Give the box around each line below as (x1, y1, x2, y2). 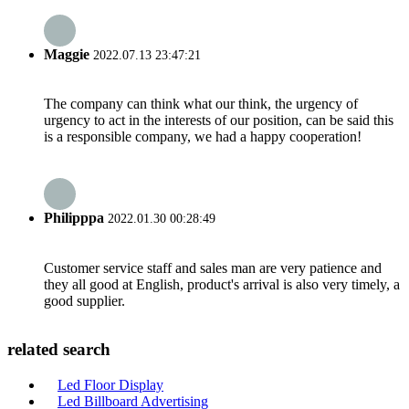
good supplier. (44, 292, 125, 309)
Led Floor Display (58, 377, 163, 393)
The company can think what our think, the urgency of (44, 96, 358, 112)
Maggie (44, 46, 89, 62)
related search (7, 340, 110, 360)
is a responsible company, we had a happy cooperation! (44, 129, 362, 145)
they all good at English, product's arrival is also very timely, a (44, 276, 400, 292)
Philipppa (44, 210, 104, 226)
